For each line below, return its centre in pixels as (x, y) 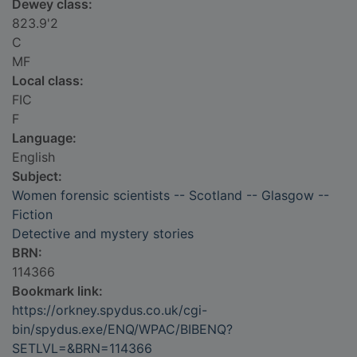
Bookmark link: (57, 291)
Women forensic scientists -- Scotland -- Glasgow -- (171, 196)
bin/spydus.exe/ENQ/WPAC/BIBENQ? (122, 330)
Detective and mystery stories (103, 234)
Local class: (48, 81)
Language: (44, 138)
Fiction (32, 215)
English (33, 157)
